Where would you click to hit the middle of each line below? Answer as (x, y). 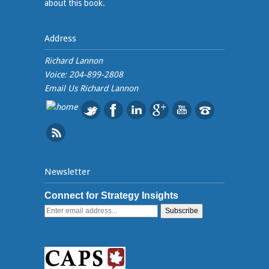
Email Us (62, 88)
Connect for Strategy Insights (111, 195)
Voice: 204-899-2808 (84, 74)
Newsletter (67, 171)
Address (60, 38)
